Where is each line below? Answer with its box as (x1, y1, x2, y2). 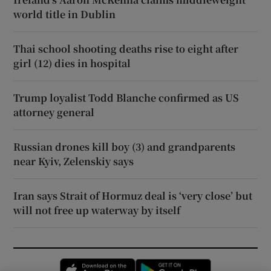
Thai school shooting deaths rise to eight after (13, 42, 239, 56)
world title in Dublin (13, 7, 116, 22)
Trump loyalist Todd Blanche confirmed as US (13, 91, 240, 105)
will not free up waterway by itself (13, 203, 181, 218)
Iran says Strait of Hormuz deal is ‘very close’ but (13, 189, 253, 203)
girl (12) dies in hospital (13, 56, 131, 71)
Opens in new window (135, 260, 223, 270)
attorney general (13, 105, 95, 120)
